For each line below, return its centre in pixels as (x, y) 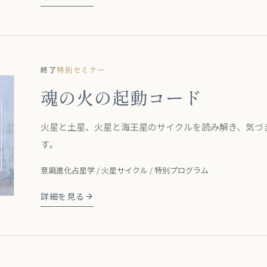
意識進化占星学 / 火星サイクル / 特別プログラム (125, 170)
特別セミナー (81, 69)
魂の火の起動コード (121, 97)
